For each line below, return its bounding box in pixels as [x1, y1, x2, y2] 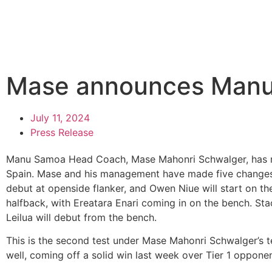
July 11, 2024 [30, 112, 90, 124]
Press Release [30, 126, 93, 138]
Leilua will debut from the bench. [6, 211, 157, 223]
